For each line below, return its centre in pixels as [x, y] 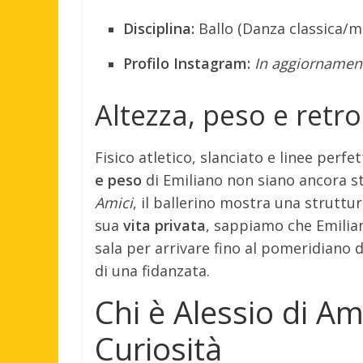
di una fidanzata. [152, 270]
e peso [118, 179]
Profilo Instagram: [187, 63]
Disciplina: [159, 28]
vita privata [164, 225]
